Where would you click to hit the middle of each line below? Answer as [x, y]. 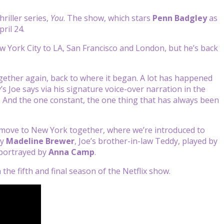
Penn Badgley [180, 18]
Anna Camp [71, 152]
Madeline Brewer [40, 141]
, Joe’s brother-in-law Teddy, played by [146, 141]
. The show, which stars [108, 18]
